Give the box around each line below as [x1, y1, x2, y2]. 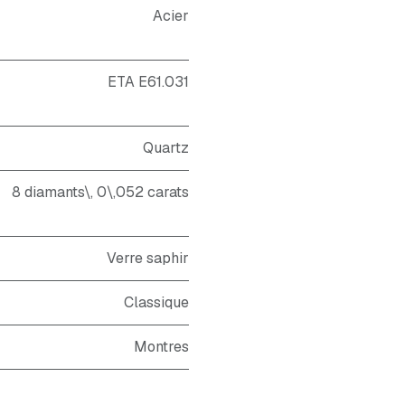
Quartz [143, 138, 189, 157]
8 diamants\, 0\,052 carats [12, 183, 189, 202]
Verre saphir [107, 249, 189, 268]
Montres [134, 337, 189, 356]
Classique [124, 293, 189, 312]
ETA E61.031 [108, 72, 189, 91]
